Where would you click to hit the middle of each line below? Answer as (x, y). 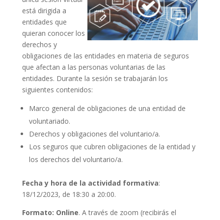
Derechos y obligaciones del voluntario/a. (94, 134)
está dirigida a (44, 10)
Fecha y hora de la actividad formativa (90, 183)
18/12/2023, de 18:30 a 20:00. (69, 194)
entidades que (44, 22)
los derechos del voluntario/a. (76, 159)
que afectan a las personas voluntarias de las (94, 67)
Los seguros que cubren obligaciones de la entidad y (112, 146)
